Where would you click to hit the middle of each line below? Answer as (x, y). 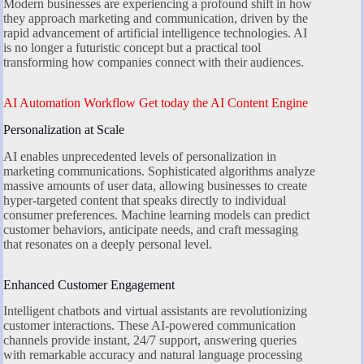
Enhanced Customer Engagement (89, 284)
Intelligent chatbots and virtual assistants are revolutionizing (155, 311)
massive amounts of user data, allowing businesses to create (155, 185)
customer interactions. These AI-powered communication (149, 326)
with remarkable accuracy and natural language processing (153, 355)
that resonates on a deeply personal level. (108, 244)
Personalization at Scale (64, 129)
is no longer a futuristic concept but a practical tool (132, 47)
